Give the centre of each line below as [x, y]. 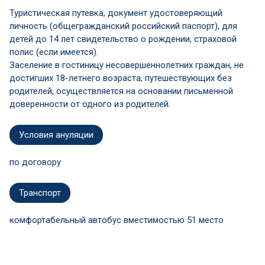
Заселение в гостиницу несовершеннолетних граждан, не [127, 65]
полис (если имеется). [54, 52]
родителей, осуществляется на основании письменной [121, 91]
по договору [35, 162]
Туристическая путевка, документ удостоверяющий [116, 13]
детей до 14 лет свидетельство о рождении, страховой [123, 39]
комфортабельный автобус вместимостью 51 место [117, 220]
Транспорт [40, 193]
